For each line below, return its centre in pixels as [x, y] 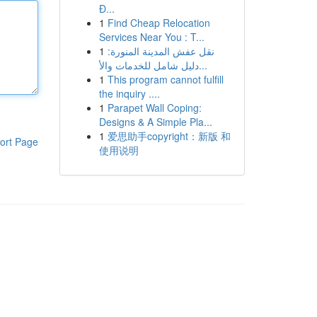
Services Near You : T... [151, 37]
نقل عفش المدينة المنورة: [161, 51]
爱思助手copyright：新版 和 [169, 136]
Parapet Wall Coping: [154, 108]
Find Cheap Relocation [158, 23]
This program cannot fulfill [165, 79]
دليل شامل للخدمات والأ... [203, 65]
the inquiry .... [129, 93]
